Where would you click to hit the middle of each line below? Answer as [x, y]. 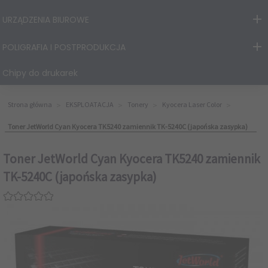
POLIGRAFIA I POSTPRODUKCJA [64, 47]
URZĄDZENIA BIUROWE [46, 19]
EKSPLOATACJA [90, 104]
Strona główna [30, 104]
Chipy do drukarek [40, 73]
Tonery [138, 104]
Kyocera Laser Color [192, 104]
